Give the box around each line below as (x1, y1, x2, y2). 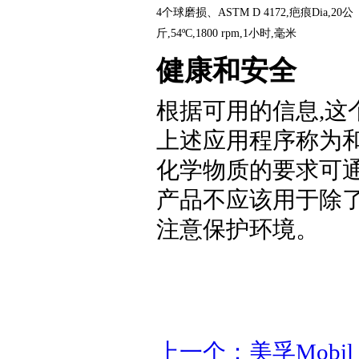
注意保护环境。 (156, 216, 319, 242)
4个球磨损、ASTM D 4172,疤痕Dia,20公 (156, 6, 353, 18)
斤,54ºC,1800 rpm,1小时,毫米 (156, 26, 296, 39)
